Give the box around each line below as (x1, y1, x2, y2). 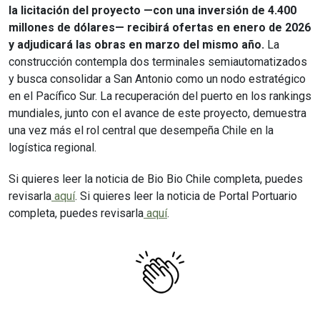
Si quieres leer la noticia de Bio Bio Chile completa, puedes (9, 171, 303, 186)
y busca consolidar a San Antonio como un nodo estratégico (9, 71, 306, 86)
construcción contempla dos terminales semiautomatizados (9, 54, 307, 69)
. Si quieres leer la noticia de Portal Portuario (75, 189, 297, 203)
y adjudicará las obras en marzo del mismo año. (9, 37, 264, 51)
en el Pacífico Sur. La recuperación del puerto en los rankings (9, 89, 311, 103)
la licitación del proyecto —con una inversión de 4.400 (9, 3, 296, 17)
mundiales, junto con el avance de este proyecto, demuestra (9, 106, 306, 120)
